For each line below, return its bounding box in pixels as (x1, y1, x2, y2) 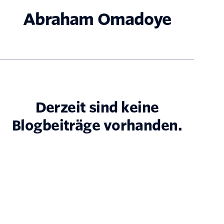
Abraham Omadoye (23, 9, 171, 29)
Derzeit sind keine (35, 99, 159, 116)
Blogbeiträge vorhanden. (11, 117, 182, 134)
